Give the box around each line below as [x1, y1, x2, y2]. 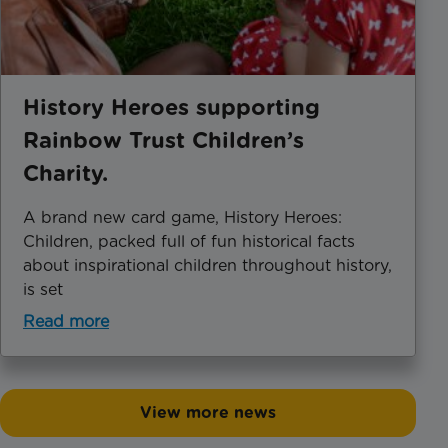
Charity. [23, 159, 108, 186]
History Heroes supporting [23, 93, 320, 120]
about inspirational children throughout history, [23, 255, 392, 275]
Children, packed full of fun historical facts [23, 231, 355, 251]
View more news [140, 402, 276, 422]
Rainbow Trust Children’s [23, 126, 304, 153]
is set [23, 279, 63, 299]
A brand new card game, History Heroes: [23, 207, 342, 227]
